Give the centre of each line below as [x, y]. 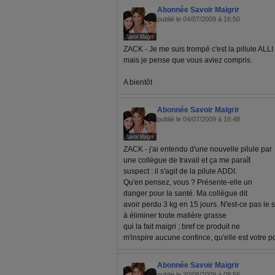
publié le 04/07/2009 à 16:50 [199, 19]
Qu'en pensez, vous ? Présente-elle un [188, 182]
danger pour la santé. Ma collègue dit [185, 193]
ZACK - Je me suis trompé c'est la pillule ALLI [198, 49]
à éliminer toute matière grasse [175, 215]
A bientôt [138, 82]
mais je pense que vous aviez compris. [188, 60]
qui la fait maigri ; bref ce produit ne [182, 227]
